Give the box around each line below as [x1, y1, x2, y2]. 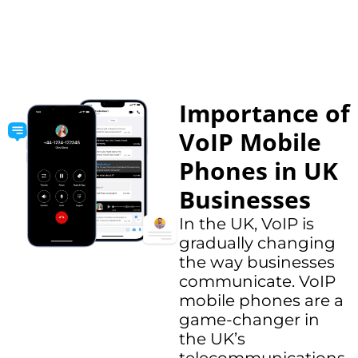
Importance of [179, 97, 350, 130]
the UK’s [179, 329, 245, 349]
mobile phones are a [179, 291, 344, 311]
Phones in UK [179, 154, 338, 188]
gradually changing [179, 233, 336, 253]
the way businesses [179, 253, 335, 272]
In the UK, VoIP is [179, 214, 314, 234]
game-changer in [179, 310, 320, 330]
